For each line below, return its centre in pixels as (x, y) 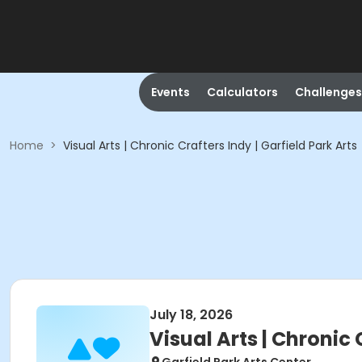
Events (170, 92)
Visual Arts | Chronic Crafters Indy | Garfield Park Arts (210, 145)
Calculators (242, 92)
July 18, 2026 (191, 315)
